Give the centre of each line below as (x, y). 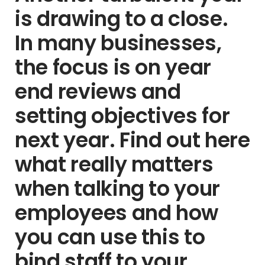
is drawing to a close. (122, 19)
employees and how (117, 213)
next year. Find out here (132, 140)
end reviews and (98, 91)
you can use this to (110, 237)
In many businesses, (118, 43)
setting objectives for (122, 116)
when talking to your (118, 188)
